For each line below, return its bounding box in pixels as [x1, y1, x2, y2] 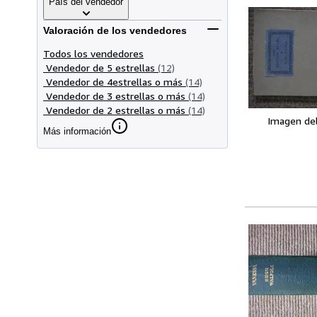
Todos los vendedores [43, 47, 144, 59]
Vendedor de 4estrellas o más [46, 75, 183, 88]
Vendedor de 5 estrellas [46, 61, 155, 74]
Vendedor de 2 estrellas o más [46, 103, 185, 116]
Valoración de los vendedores [43, 25, 187, 37]
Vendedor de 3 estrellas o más [46, 89, 185, 102]
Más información [43, 125, 111, 137]
